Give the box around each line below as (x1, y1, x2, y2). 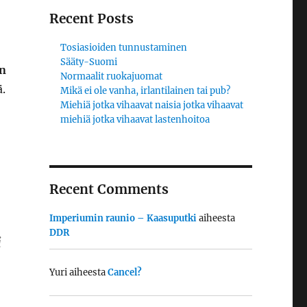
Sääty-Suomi (60, 56, 118, 68)
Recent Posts (49, 10, 134, 27)
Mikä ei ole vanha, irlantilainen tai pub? (60, 85, 231, 97)
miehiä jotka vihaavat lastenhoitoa (60, 114, 210, 125)
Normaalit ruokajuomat (60, 71, 163, 82)
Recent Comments (49, 181, 169, 197)
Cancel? (107, 266, 142, 278)
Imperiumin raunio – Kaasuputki (49, 212, 197, 224)
